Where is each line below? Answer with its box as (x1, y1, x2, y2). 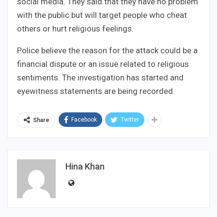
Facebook (71, 116, 97, 123)
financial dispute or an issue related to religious (17, 59, 189, 69)
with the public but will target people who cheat (17, 10, 187, 20)
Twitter (121, 116, 139, 123)
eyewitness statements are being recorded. (17, 86, 175, 96)
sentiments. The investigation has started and (17, 72, 184, 82)
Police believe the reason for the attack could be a (17, 45, 198, 55)
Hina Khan (65, 161, 105, 171)
